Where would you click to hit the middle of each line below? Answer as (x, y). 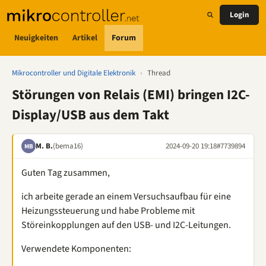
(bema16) (68, 146)
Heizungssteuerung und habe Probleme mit (108, 211)
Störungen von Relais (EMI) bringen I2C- (131, 95)
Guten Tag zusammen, (66, 173)
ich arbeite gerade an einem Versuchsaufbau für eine (126, 197)
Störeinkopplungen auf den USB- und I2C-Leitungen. (126, 225)
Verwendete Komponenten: (76, 249)
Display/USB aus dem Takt (91, 115)
